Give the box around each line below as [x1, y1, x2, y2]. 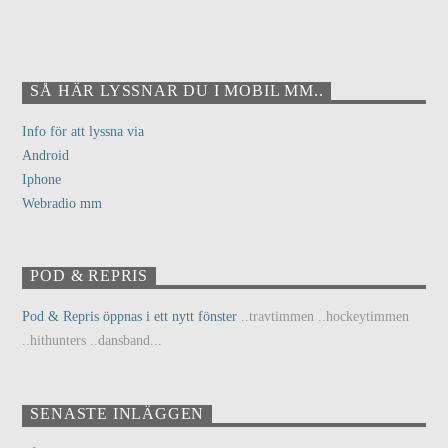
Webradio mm [22, 195, 103, 211]
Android [22, 147, 70, 163]
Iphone [22, 171, 62, 187]
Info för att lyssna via [22, 123, 145, 139]
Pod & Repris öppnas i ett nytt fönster [22, 309, 238, 325]
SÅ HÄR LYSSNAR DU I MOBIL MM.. [30, 82, 324, 100]
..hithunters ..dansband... [22, 333, 163, 349]
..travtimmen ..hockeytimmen [237, 309, 410, 325]
